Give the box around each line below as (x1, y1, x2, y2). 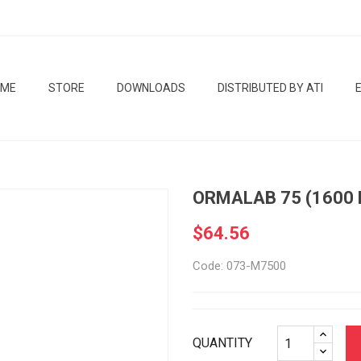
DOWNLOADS (117, 81, 185, 94)
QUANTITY (193, 335, 252, 351)
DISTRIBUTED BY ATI (218, 81, 323, 94)
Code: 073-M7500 (193, 259, 286, 273)
